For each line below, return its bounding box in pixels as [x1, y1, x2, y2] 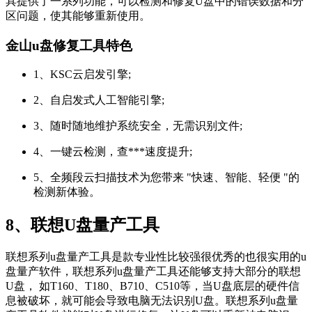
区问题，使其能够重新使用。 [6, 9, 150, 22]
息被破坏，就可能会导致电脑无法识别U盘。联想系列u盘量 [6, 295, 298, 307]
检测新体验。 [33, 186, 100, 198]
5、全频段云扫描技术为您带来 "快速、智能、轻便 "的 [33, 171, 299, 184]
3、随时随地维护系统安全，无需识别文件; [33, 120, 242, 132]
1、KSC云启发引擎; [33, 68, 131, 81]
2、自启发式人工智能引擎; [33, 94, 164, 107]
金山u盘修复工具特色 [6, 38, 132, 53]
